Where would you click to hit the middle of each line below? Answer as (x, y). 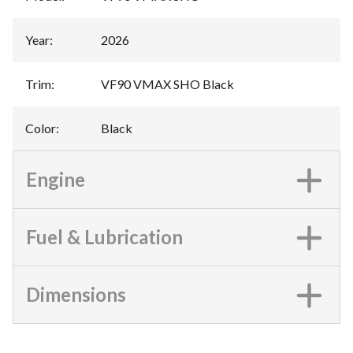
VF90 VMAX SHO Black (167, 84)
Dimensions (76, 294)
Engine (56, 179)
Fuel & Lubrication (104, 237)
